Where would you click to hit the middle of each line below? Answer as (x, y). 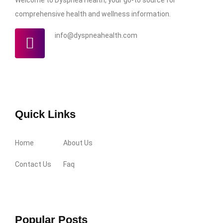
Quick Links (45, 114)
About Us (78, 143)
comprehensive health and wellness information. (93, 14)
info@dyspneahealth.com (96, 35)
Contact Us (33, 164)
